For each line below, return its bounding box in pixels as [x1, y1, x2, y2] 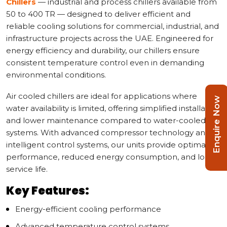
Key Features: [6, 182, 89, 199]
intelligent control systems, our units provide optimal [6, 139, 208, 149]
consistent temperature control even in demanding [6, 57, 204, 67]
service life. [6, 164, 48, 174]
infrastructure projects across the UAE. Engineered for [6, 33, 213, 43]
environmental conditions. [6, 69, 106, 80]
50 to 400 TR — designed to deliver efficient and [6, 9, 191, 19]
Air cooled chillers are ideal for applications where [6, 91, 197, 101]
